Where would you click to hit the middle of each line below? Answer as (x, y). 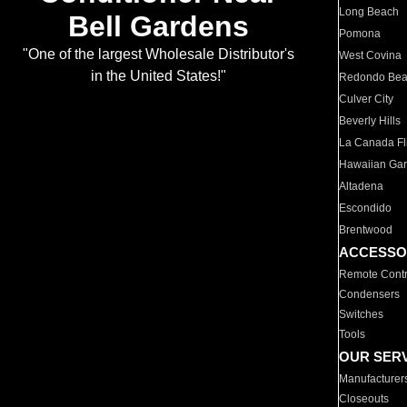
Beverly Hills (370, 121)
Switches (362, 314)
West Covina (371, 55)
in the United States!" (158, 76)
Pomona (360, 34)
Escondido (366, 208)
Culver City (367, 99)
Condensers (370, 294)
